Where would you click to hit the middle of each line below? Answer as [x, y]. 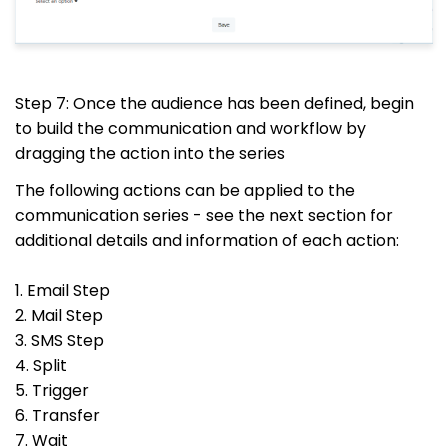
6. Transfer [57, 415]
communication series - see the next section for [204, 215]
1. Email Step [62, 290]
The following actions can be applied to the [185, 190]
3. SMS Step [59, 340]
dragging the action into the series [152, 153]
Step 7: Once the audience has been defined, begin [214, 103]
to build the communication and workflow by [190, 128]
